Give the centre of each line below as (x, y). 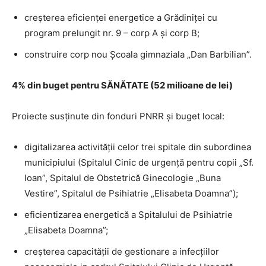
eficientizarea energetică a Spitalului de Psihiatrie (129, 214)
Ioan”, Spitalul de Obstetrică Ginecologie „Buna (123, 178)
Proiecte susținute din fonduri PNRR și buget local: (118, 116)
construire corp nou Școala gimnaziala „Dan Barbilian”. (138, 54)
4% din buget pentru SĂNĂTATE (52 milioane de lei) (122, 85)
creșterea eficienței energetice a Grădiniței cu (121, 17)
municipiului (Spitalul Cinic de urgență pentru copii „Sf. (139, 162)
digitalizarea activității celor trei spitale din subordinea (138, 147)
